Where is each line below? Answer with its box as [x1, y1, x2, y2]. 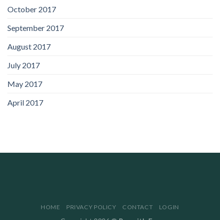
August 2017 [7, 41, 51, 51]
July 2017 [7, 60, 40, 70]
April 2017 [7, 97, 43, 107]
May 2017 [7, 79, 42, 88]
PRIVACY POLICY [66, 203, 116, 211]
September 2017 [7, 23, 64, 32]
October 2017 [7, 4, 56, 14]
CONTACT [122, 203, 153, 211]
